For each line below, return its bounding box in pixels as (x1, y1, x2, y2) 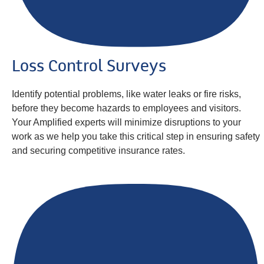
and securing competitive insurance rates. (12, 145, 185, 156)
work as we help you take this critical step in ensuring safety (12, 131, 260, 141)
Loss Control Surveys (12, 58, 166, 76)
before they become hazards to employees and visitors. (12, 103, 241, 113)
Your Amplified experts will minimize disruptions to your (12, 117, 241, 127)
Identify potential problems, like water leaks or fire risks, (12, 88, 241, 99)
